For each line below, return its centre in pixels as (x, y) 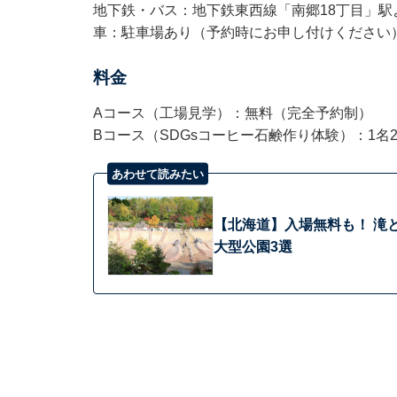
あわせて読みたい (157, 174)
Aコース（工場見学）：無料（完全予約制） (232, 113)
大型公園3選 (253, 246)
